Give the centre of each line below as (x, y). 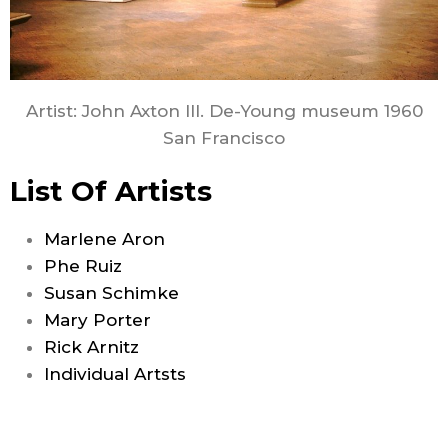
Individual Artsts (115, 374)
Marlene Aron (104, 239)
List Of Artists (111, 191)
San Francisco (224, 138)
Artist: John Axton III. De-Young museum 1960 (224, 111)
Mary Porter (97, 320)
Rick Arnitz (91, 347)
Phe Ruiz (83, 266)
